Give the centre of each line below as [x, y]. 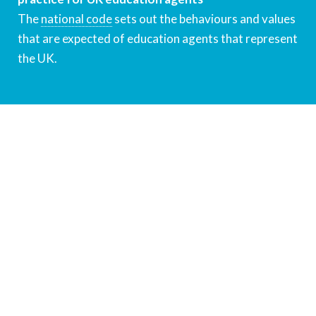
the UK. [37, 59]
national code [77, 19]
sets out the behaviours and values [204, 19]
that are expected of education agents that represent [158, 39]
